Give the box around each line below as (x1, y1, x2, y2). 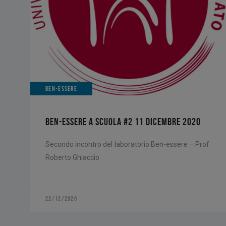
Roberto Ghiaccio (45, 153, 99, 161)
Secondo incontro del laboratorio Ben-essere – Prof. (45, 140, 211, 148)
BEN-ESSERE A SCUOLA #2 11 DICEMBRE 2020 (45, 116, 201, 127)
